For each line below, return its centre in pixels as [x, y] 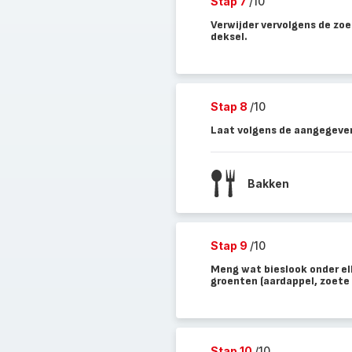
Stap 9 [230, 246]
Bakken [268, 183]
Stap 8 [230, 106]
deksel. [229, 37]
